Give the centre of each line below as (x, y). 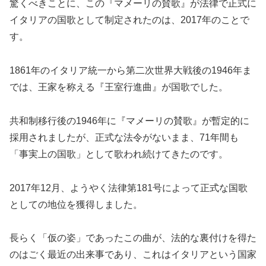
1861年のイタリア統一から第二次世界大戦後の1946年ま (131, 71)
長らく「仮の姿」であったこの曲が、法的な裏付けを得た (133, 238)
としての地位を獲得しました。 (76, 204)
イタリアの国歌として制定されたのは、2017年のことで (129, 20)
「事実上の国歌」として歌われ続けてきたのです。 (119, 154)
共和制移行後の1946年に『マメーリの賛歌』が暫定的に (129, 121)
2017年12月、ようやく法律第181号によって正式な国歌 (129, 188)
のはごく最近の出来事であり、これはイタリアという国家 (133, 255)
